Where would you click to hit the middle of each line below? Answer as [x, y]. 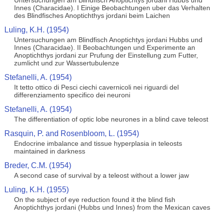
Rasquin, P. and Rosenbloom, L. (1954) [71, 133]
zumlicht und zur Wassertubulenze [66, 63]
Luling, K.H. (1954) [36, 30]
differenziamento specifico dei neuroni [72, 95]
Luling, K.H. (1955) [36, 190]
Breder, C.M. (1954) [38, 165]
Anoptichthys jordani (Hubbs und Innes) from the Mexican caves [112, 207]
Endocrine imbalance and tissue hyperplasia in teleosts [98, 143]
